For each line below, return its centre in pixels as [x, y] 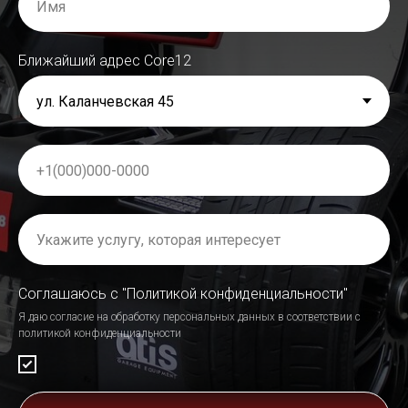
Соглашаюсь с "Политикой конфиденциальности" [183, 294]
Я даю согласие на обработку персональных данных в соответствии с [189, 317]
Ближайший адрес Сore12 [105, 61]
